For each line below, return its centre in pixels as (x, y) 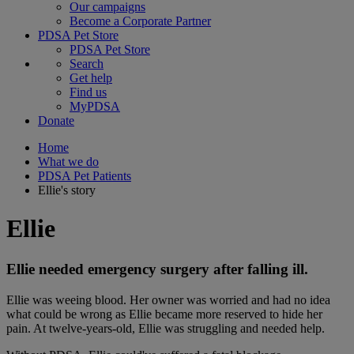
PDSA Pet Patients (85, 176)
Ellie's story (67, 190)
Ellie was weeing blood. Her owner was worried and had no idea (168, 299)
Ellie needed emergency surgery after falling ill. (157, 269)
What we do (68, 162)
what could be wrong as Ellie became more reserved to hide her (164, 314)
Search (87, 64)
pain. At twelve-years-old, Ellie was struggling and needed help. (166, 328)
